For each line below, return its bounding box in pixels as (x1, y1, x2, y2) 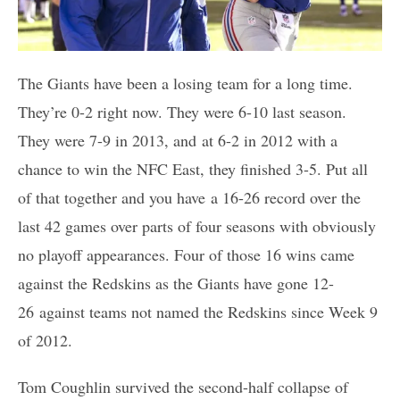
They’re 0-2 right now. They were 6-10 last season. (18, 100, 346, 122)
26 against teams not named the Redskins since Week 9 (18, 300, 378, 322)
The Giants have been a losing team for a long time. (18, 71, 353, 94)
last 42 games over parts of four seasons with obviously (18, 214, 376, 237)
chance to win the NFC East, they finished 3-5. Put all (18, 157, 368, 179)
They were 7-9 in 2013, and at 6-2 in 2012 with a (18, 129, 337, 151)
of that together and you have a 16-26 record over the (18, 186, 361, 208)
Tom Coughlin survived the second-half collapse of (18, 375, 348, 397)
